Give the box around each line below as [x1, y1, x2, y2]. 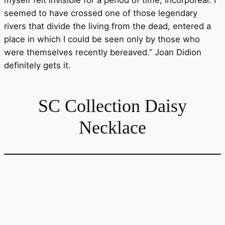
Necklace [79, 118, 146, 138]
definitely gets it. [4, 60, 71, 71]
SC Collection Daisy [38, 96, 187, 117]
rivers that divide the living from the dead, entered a [4, 21, 211, 32]
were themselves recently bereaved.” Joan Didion [4, 47, 201, 58]
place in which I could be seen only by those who [4, 34, 200, 45]
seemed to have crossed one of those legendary [4, 8, 197, 19]
